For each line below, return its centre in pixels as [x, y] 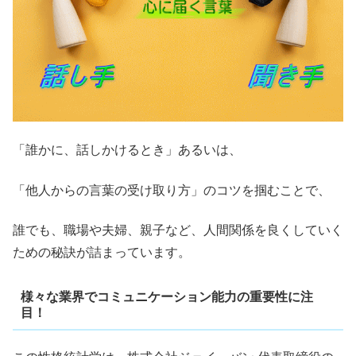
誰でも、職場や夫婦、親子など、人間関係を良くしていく [178, 230]
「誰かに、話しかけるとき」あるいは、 [127, 150]
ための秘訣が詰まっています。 [102, 252]
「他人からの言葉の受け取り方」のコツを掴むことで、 [172, 190]
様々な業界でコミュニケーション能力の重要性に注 [166, 296]
